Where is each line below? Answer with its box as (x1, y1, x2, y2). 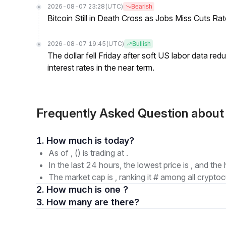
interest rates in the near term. (47, 63, 154, 73)
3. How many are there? (94, 197, 139, 207)
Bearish (131, 3, 152, 10)
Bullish (132, 40, 151, 47)
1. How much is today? (104, 135, 134, 146)
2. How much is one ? (46, 184, 128, 195)
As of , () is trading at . (48, 148, 128, 158)
